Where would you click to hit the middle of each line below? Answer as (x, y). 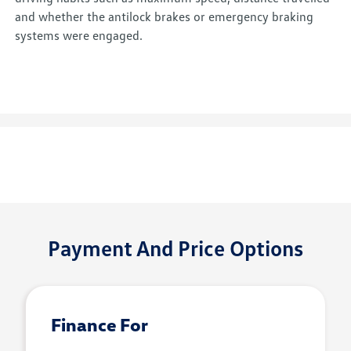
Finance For (100, 325)
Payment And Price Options (175, 248)
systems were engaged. (79, 36)
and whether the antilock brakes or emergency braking (165, 17)
